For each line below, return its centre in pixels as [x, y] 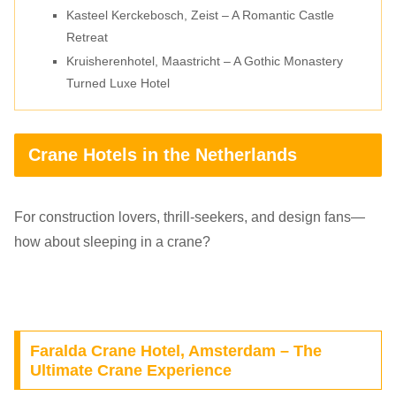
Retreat [87, 37]
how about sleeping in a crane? [112, 242]
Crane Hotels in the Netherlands [163, 154]
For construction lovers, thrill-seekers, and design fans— [190, 217]
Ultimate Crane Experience [130, 370]
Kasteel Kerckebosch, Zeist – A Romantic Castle [200, 15]
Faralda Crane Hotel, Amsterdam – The [175, 350]
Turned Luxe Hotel [118, 84]
